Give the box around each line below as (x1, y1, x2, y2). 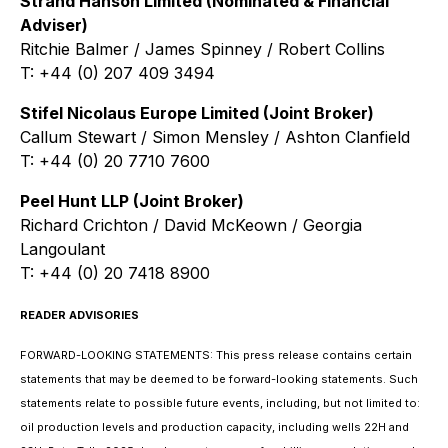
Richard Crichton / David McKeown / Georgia (20, 215, 362, 235)
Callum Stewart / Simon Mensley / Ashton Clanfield (20, 127, 410, 147)
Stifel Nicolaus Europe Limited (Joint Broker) (20, 103, 374, 123)
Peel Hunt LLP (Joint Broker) (20, 191, 244, 211)
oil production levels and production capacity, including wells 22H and (20, 420, 409, 434)
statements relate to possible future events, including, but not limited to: (20, 396, 420, 410)
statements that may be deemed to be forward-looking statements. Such (20, 372, 418, 386)
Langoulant (20, 239, 105, 259)
